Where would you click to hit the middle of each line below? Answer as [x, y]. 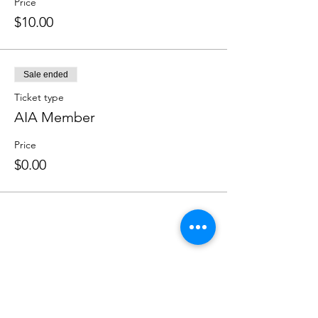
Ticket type [39, 97]
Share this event [64, 264]
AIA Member [55, 117]
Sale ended [46, 75]
